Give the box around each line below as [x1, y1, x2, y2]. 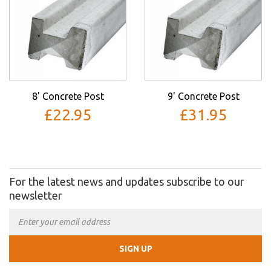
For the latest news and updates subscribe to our [9, 175, 244, 188]
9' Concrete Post [167, 90, 240, 102]
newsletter [9, 189, 62, 201]
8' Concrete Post [31, 90, 104, 102]
